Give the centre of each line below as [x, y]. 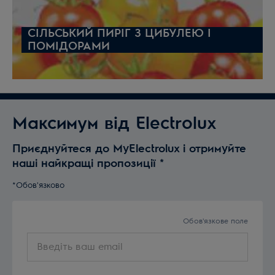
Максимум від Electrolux [114, 124]
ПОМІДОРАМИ [69, 46]
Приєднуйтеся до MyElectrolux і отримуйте [129, 149]
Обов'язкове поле [215, 221]
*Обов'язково [38, 186]
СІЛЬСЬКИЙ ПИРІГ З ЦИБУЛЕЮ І [119, 33]
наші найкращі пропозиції [86, 164]
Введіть [44, 240]
